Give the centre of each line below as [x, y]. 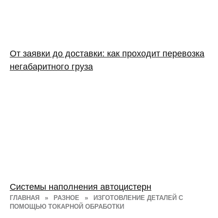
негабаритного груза [51, 66]
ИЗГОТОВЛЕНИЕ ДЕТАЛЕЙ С [138, 198]
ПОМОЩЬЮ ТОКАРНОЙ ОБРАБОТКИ [67, 207]
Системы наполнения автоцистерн [81, 187]
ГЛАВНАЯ [25, 198]
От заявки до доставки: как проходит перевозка [107, 53]
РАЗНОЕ [66, 198]
